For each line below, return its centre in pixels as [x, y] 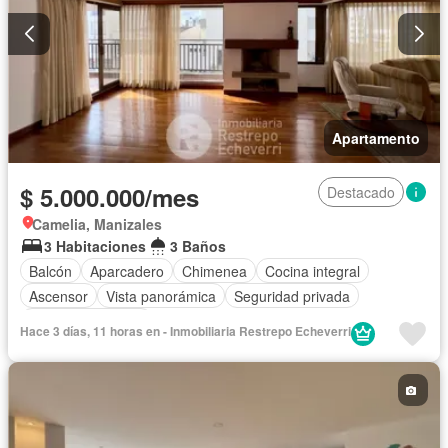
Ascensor [58, 295]
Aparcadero [127, 270]
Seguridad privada [292, 295]
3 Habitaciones [95, 246]
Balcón [50, 270]
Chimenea [214, 270]
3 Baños [198, 246]
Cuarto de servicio [86, 320]
